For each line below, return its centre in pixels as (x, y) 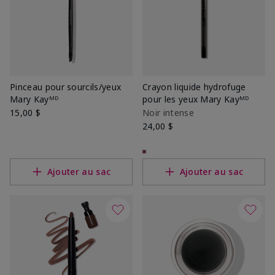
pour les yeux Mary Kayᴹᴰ (196, 99)
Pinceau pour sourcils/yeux (66, 87)
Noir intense (168, 112)
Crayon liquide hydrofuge (194, 87)
